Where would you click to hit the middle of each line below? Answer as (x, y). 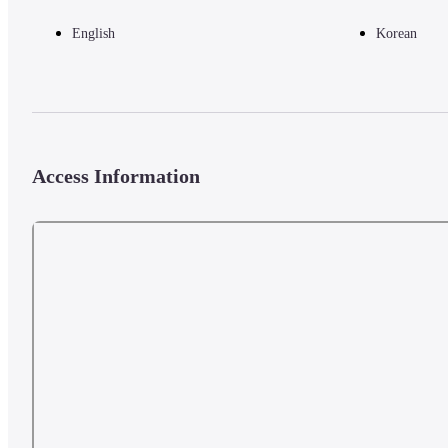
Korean (396, 33)
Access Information (116, 176)
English (93, 33)
